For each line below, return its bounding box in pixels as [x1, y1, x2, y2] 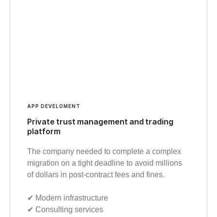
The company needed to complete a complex [27, 147, 181, 155]
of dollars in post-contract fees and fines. [27, 170, 165, 179]
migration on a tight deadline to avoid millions [27, 158, 182, 167]
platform [27, 126, 61, 136]
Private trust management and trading [27, 116, 173, 126]
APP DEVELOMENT [27, 103, 80, 109]
